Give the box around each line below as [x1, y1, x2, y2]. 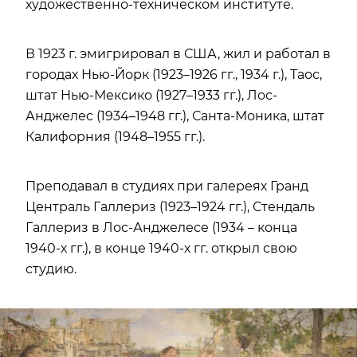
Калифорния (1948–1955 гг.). [25, 128, 205, 144]
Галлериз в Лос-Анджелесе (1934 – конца [25, 219, 297, 235]
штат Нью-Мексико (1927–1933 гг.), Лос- [25, 87, 277, 103]
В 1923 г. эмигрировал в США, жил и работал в [25, 45, 331, 61]
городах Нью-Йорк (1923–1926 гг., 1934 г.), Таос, [25, 66, 322, 82]
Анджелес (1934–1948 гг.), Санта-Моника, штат [25, 108, 324, 124]
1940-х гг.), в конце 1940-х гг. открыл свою [25, 240, 297, 256]
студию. [25, 261, 76, 277]
